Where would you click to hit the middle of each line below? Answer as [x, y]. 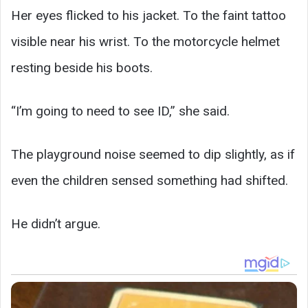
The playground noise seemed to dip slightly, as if [153, 155]
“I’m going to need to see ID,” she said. [120, 111]
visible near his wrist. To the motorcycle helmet [145, 42]
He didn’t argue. [56, 224]
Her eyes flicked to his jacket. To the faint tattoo [148, 16]
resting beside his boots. [82, 68]
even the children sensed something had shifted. [150, 181]
